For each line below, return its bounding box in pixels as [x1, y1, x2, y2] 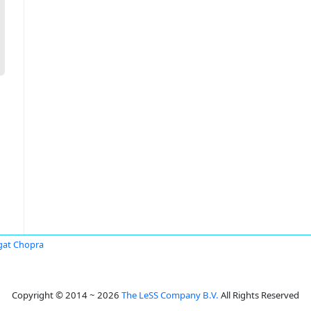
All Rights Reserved [219, 289, 299, 301]
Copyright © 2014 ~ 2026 [12, 289, 121, 301]
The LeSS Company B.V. [121, 289, 219, 301]
